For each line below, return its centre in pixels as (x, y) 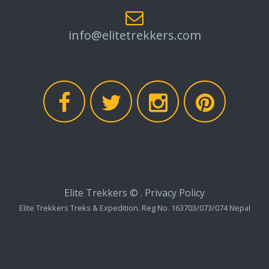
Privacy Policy (175, 193)
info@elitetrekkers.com (134, 35)
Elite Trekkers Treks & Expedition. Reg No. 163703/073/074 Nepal (134, 208)
